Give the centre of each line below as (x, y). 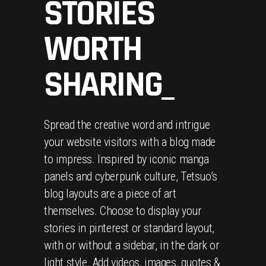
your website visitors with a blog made (130, 142)
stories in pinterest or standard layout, (129, 228)
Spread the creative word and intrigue (127, 124)
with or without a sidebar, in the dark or (132, 245)
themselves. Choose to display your (123, 210)
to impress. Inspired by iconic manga (126, 159)
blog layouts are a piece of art (110, 193)
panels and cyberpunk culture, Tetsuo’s (131, 176)
